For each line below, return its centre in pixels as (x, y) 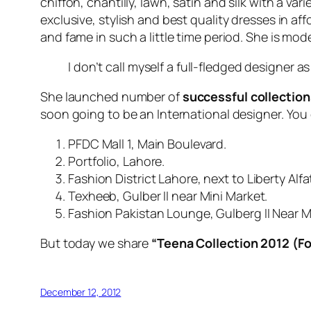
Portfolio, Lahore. (117, 161)
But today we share (96, 243)
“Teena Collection (206, 243)
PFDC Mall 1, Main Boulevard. (148, 144)
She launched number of (111, 97)
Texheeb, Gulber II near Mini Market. (168, 196)
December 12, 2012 (81, 292)
